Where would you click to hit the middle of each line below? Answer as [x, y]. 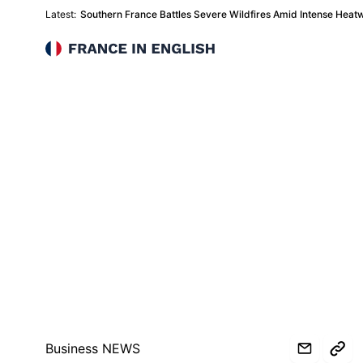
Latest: [61, 14]
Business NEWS [93, 348]
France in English [96, 49]
